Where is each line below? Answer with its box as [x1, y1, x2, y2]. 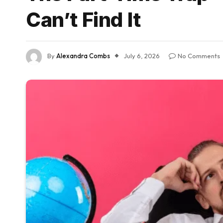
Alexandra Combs [56, 52, 110, 60]
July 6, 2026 [124, 52, 160, 60]
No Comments [178, 52, 220, 60]
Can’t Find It [26, 7, 141, 32]
